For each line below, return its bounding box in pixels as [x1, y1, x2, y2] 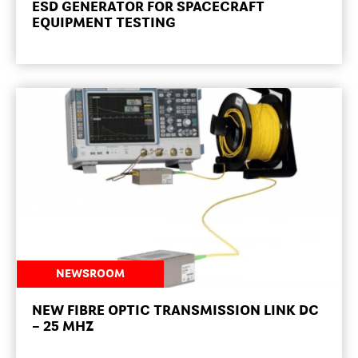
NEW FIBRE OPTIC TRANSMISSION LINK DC [32, 304, 319, 318]
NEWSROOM [55, 268, 125, 280]
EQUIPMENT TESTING [32, 16, 176, 30]
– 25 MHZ [32, 320, 93, 334]
